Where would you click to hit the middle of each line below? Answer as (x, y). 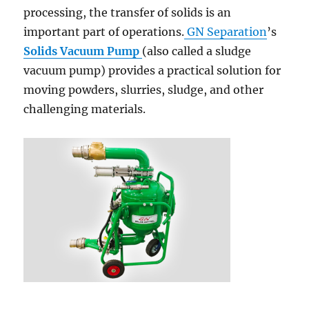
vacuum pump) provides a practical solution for (152, 70)
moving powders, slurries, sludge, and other (144, 90)
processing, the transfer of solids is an (128, 12)
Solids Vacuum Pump (82, 51)
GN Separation (226, 32)
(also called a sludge (197, 51)
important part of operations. (104, 32)
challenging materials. (85, 109)
